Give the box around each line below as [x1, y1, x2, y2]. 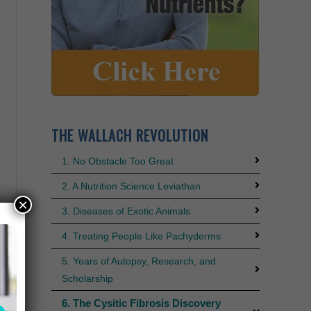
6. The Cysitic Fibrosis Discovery [61, 296, 221, 309]
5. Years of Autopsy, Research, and [61, 255, 216, 267]
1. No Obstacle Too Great [61, 155, 174, 167]
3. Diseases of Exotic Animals [61, 205, 190, 217]
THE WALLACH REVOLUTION [51, 124, 208, 146]
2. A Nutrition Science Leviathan [61, 180, 201, 192]
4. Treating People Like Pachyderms [61, 230, 221, 242]
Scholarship [61, 272, 113, 284]
